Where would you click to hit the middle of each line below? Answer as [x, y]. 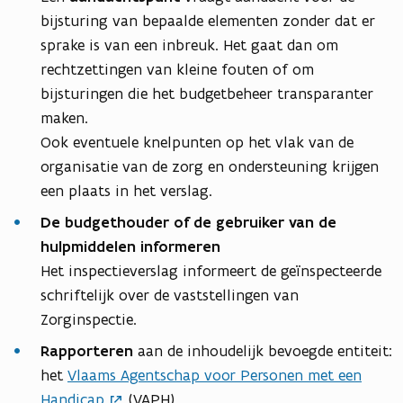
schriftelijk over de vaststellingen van [170, 296]
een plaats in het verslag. [126, 191]
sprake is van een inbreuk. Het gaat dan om [189, 45]
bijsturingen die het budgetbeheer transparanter [207, 94]
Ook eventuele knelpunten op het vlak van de [197, 143]
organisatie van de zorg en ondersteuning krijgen [210, 167]
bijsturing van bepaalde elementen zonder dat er [208, 21]
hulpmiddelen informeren [130, 247]
